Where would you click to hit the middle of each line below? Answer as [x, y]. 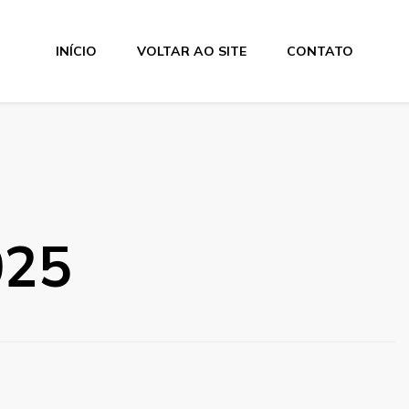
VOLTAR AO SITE [191, 51]
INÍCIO [76, 51]
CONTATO [320, 51]
